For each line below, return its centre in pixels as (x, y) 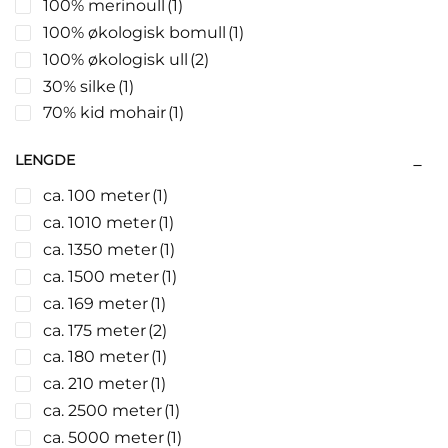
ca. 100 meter (96, 196)
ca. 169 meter (95, 303)
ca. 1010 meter (99, 223)
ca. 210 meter (95, 384)
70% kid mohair (104, 113)
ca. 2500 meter (102, 411)
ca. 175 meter (94, 330)
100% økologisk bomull (134, 32)
